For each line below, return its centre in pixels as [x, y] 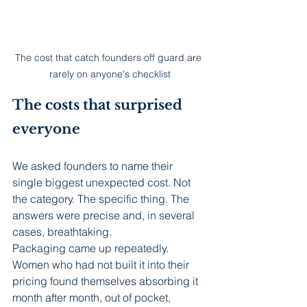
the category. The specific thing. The [102, 198]
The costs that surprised [99, 105]
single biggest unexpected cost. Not [103, 182]
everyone [46, 128]
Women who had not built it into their [102, 264]
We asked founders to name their [94, 165]
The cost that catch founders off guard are [110, 57]
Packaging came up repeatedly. [92, 248]
